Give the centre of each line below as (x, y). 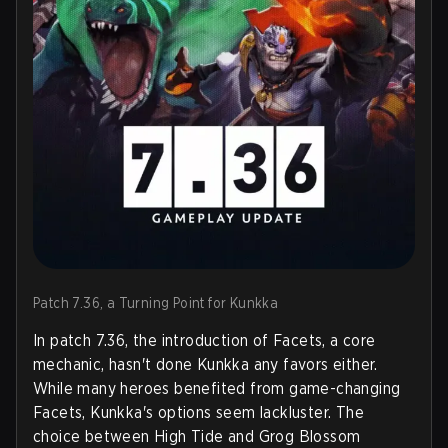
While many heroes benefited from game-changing (217, 388)
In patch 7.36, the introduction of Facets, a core (204, 340)
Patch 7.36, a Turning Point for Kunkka (156, 302)
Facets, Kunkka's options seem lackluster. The (198, 412)
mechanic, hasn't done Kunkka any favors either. (205, 364)
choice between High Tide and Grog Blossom (197, 436)
